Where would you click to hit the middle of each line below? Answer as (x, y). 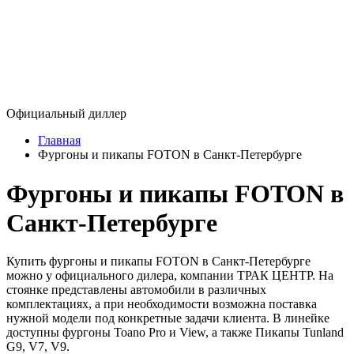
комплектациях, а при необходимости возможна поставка (162, 304)
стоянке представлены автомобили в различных (136, 290)
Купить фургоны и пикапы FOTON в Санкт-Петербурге (158, 262)
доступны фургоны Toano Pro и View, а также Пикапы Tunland (175, 333)
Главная (59, 141)
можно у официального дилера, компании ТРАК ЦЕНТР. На (170, 276)
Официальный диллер (66, 114)
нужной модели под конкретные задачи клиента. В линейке (168, 318)
